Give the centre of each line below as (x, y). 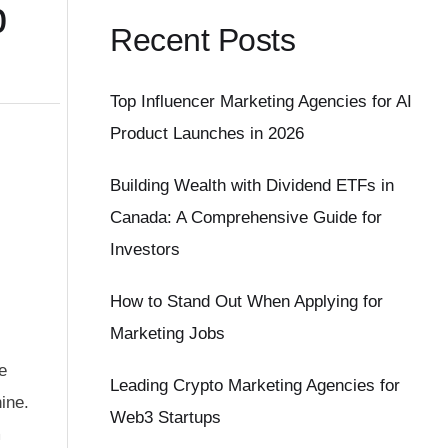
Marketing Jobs (168, 334)
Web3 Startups (166, 418)
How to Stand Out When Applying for (247, 302)
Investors (145, 250)
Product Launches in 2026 (207, 134)
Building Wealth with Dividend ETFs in (252, 186)
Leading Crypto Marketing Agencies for (255, 386)
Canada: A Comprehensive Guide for (246, 218)
